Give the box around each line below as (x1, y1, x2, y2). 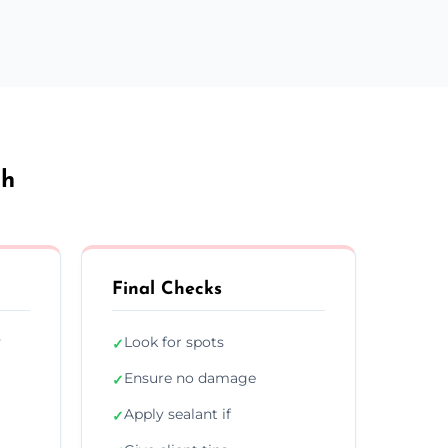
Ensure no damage (124, 368, 256, 387)
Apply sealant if (124, 404, 231, 423)
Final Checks (112, 279, 222, 299)
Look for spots (124, 332, 224, 351)
